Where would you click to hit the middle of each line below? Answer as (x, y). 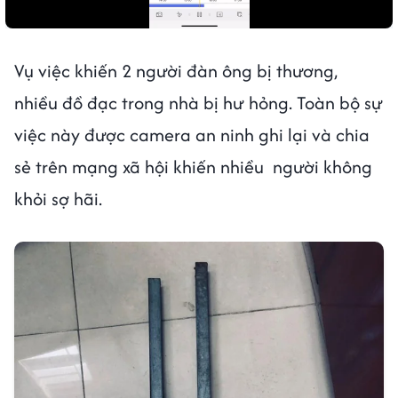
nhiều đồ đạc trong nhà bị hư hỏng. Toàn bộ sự (199, 103)
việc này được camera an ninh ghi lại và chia (192, 135)
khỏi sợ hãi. (60, 199)
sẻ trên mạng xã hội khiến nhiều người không (193, 167)
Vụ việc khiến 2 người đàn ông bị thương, (176, 71)
